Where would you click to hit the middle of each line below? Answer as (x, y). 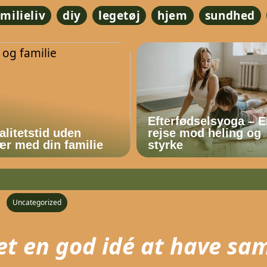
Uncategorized (37, 202)
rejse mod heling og (205, 133)
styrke (166, 145)
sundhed (230, 15)
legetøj (119, 15)
